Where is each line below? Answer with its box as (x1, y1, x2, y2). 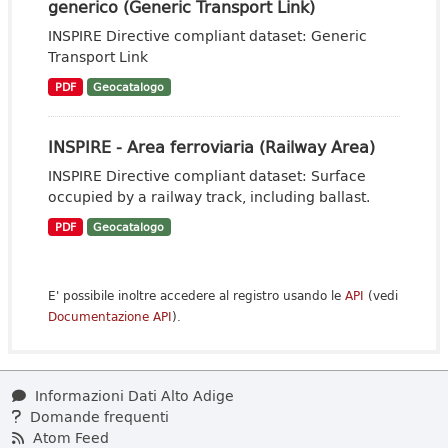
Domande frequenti (26, 406, 169, 427)
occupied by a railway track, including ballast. (48, 186, 370, 207)
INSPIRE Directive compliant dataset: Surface (48, 165, 366, 186)
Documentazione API (48, 307, 172, 326)
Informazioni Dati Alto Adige (31, 385, 234, 406)
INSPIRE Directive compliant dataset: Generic (48, 25, 367, 46)
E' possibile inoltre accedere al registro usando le (48, 286, 345, 305)
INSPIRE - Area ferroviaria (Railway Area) (48, 134, 375, 159)
